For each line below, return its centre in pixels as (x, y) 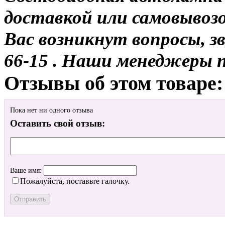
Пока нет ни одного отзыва (51, 110)
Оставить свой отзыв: (58, 124)
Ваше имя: (27, 171)
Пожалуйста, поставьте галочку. (75, 181)
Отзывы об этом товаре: (114, 83)
